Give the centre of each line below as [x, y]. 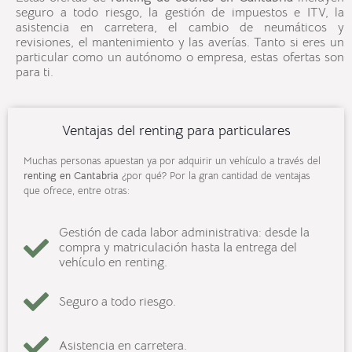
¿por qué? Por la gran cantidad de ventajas [216, 176]
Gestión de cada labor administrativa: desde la [184, 233]
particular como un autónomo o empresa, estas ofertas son [180, 58]
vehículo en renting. [113, 263]
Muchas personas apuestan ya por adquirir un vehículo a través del [172, 161]
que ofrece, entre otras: [77, 191]
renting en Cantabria [73, 176]
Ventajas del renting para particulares [176, 131]
